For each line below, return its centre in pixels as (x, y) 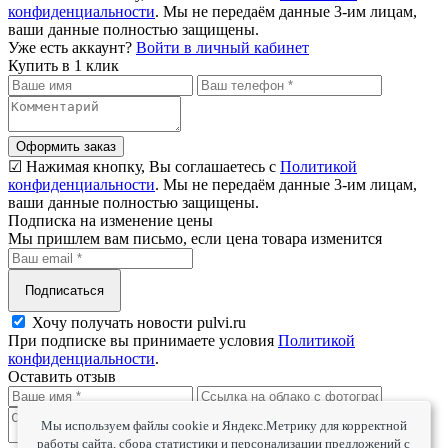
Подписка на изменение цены (110, 220)
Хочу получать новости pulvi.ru (139, 322)
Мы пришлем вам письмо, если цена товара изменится (195, 238)
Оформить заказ (66, 146)
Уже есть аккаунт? (72, 47)
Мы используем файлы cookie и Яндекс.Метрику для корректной (223, 425)
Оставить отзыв (62, 376)
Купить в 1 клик (63, 65)
